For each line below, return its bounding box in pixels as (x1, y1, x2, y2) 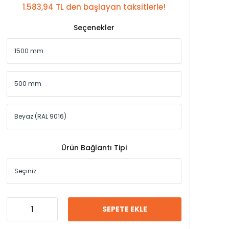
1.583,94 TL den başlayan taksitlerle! (22, 1, 166, 12)
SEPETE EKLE (102, 203, 147, 214)
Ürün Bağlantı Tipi (61, 142, 127, 153)
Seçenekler (74, 22, 114, 33)
